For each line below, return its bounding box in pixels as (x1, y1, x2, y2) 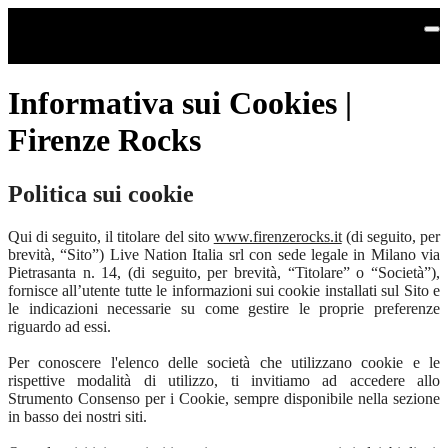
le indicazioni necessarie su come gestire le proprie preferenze (8, 299, 440, 317)
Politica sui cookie (8, 180, 194, 207)
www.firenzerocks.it (213, 227, 342, 245)
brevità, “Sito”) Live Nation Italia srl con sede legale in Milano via (8, 245, 440, 263)
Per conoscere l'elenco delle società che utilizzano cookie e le (8, 353, 440, 371)
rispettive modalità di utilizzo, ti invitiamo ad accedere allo (8, 371, 440, 389)
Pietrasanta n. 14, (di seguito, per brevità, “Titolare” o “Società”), (8, 263, 440, 281)
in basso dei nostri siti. (8, 407, 147, 425)
